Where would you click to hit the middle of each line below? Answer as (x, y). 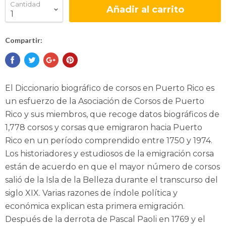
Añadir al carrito (145, 10)
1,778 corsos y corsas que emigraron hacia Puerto (104, 127)
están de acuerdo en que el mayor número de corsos (112, 167)
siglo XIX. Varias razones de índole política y (91, 193)
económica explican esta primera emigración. (95, 206)
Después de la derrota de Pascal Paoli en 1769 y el (105, 219)
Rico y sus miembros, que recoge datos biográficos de (112, 114)
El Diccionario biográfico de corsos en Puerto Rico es (110, 88)
